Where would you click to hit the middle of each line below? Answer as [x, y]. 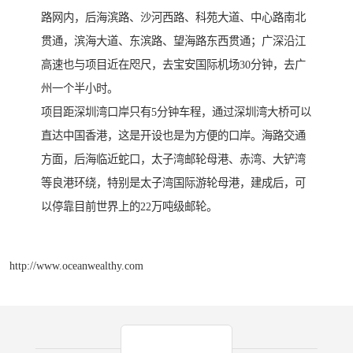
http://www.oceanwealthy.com [76, 265]
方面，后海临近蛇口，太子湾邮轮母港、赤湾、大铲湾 [173, 160]
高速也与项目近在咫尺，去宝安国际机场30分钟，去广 [173, 65]
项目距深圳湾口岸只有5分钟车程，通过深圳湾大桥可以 [176, 112]
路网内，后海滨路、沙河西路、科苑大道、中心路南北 [173, 18]
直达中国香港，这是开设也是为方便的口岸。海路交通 [173, 136]
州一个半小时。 [80, 89]
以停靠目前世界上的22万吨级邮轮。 [129, 207]
